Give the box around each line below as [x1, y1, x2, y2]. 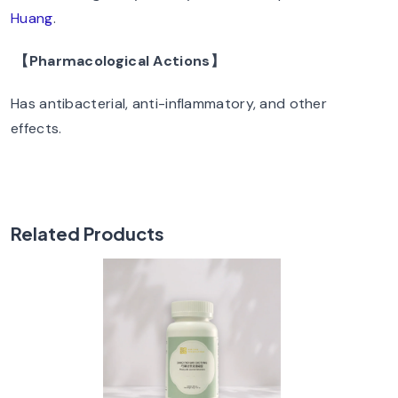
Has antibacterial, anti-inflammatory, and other [11, 94, 328, 113]
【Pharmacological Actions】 [14, 52, 225, 70]
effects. [11, 119, 62, 138]
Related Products [11, 222, 164, 244]
